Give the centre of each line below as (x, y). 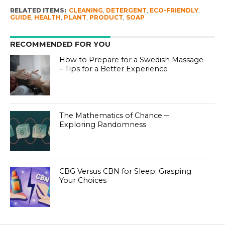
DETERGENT (126, 11)
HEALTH (47, 18)
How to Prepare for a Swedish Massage (132, 60)
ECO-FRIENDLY (174, 11)
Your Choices (83, 181)
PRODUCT (106, 18)
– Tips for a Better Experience (114, 69)
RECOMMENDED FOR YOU (60, 44)
